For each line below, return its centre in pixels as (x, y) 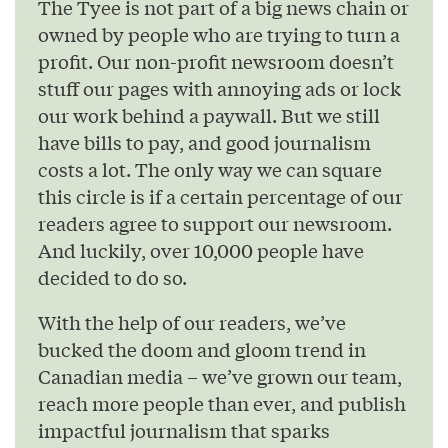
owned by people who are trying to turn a (219, 33)
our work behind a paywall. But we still (209, 114)
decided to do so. (112, 276)
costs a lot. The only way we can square (210, 168)
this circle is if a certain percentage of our (220, 195)
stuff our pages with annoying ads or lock (219, 87)
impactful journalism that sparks (184, 430)
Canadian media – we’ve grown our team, (220, 376)
